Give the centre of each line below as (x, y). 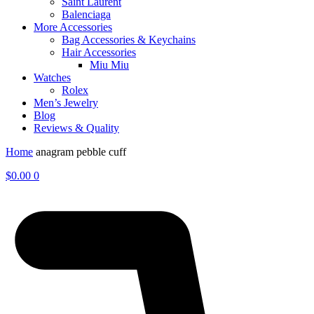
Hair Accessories (99, 53)
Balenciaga (86, 15)
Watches (52, 78)
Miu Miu (109, 65)
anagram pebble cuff (81, 152)
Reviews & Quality (76, 128)
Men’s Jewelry (66, 103)
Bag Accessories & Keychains (129, 40)
